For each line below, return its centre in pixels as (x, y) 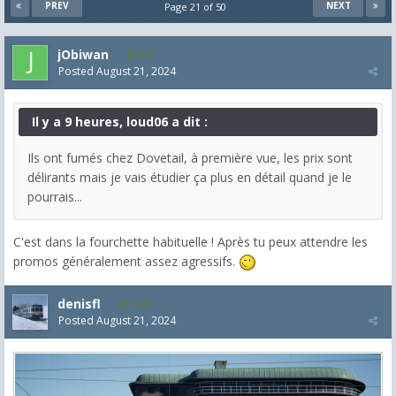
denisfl (79, 303)
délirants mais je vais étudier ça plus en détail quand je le (190, 177)
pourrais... (57, 196)
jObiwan (83, 54)
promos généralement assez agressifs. (126, 261)
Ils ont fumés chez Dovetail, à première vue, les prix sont (190, 157)
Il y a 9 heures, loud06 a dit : (120, 121)
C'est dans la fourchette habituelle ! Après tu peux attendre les (190, 241)
